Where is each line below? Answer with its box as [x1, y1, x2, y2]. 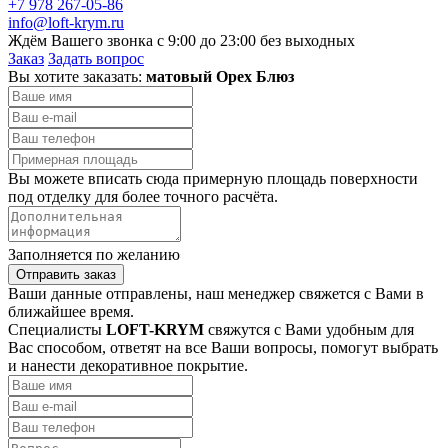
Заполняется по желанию [8, 245, 180, 263]
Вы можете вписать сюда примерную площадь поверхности [8, 169, 418, 187]
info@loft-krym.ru [8, 13, 124, 31]
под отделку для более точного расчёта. [8, 187, 278, 205]
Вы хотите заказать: [8, 67, 146, 85]
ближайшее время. [8, 302, 134, 320]
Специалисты [8, 320, 106, 338]
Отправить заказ [16, 266, 116, 282]
